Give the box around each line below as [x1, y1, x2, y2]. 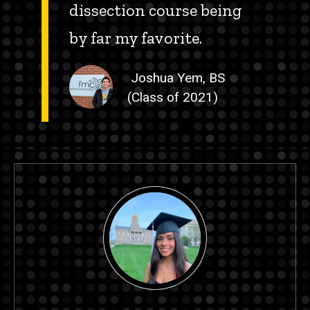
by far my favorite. [69, 27, 202, 48]
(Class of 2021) [127, 89, 218, 105]
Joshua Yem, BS [127, 69, 225, 86]
